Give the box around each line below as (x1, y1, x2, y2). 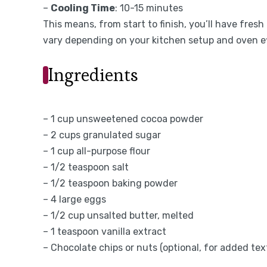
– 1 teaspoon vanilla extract (43, 225, 166, 237)
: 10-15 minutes (115, 2, 183, 14)
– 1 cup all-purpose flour (43, 145, 150, 157)
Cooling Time (51, 2, 115, 14)
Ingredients (48, 63, 138, 86)
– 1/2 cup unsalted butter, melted (43, 209, 194, 221)
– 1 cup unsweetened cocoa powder (43, 113, 203, 125)
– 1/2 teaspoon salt (43, 161, 129, 173)
